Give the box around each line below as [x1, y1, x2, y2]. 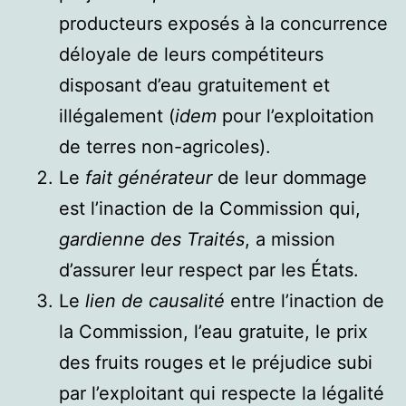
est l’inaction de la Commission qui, [59, 197, 361, 219]
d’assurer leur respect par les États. [59, 258, 359, 281]
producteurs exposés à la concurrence [59, 12, 388, 34]
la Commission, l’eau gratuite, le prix [59, 320, 368, 343]
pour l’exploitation [217, 104, 374, 127]
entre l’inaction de [225, 289, 384, 312]
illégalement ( [59, 104, 175, 127]
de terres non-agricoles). [59, 135, 271, 158]
